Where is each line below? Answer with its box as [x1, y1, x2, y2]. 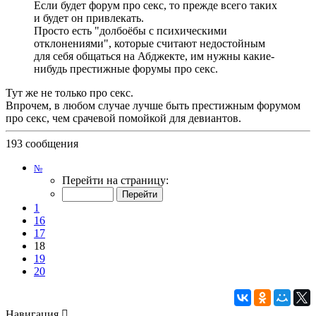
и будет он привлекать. [34, 11, 144, 24]
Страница [42, 160, 89, 173]
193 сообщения [6, 137, 78, 150]
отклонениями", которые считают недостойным [34, 37, 265, 49]
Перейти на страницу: [62, 174, 169, 186]
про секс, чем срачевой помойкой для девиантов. [6, 111, 241, 124]
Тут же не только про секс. [6, 86, 133, 99]
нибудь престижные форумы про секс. [34, 62, 218, 75]
